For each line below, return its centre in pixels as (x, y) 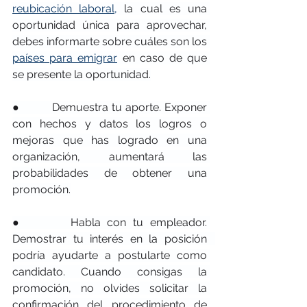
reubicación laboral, (65, 8)
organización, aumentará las (110, 156)
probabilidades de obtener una (110, 173)
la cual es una (162, 8)
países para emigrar (65, 58)
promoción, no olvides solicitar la (110, 288)
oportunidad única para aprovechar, (110, 25)
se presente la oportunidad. (82, 74)
